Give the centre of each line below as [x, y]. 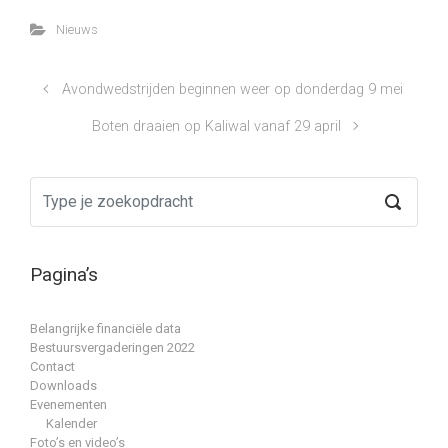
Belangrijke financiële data [105, 328]
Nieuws [76, 29]
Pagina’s [64, 275]
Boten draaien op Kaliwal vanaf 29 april [216, 126]
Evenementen [68, 404]
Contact [52, 366]
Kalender [71, 423]
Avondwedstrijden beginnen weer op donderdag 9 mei [232, 89]
